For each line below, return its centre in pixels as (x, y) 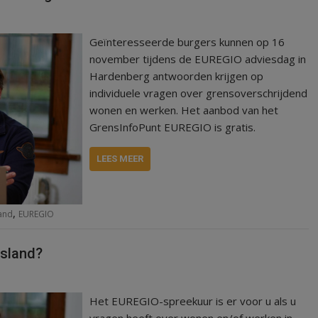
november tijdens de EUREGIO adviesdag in (198, 59)
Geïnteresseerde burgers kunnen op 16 (187, 42)
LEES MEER (120, 159)
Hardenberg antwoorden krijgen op (177, 76)
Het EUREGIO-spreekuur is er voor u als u (193, 301)
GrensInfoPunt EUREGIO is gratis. (173, 127)
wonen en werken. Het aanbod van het (184, 110)
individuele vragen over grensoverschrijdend (199, 93)
